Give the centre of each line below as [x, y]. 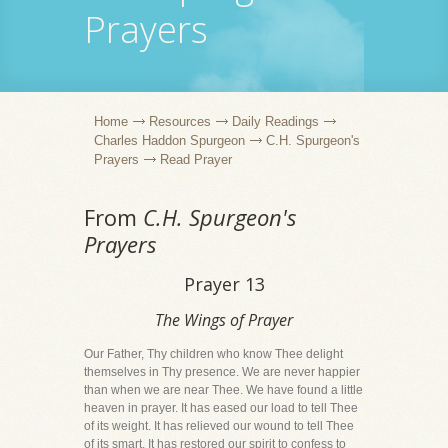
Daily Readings [275, 121]
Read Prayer [196, 159]
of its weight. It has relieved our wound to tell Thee [219, 426]
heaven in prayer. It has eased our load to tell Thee [221, 408]
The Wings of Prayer [224, 320]
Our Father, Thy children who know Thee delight [213, 354]
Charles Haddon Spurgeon [169, 140]
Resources [180, 121]
